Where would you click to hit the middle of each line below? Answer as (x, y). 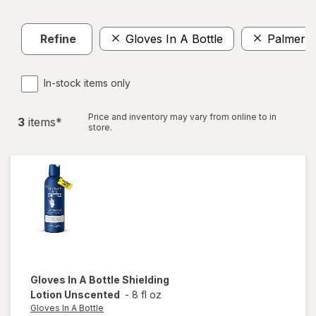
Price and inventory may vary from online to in (182, 116)
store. (100, 127)
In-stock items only (87, 83)
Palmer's (291, 39)
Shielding (146, 279)
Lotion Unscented (75, 294)
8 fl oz (147, 294)
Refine (58, 39)
